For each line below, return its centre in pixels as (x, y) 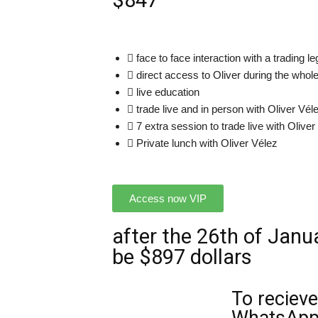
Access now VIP (168, 198)
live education (168, 92)
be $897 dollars (182, 257)
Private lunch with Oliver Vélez (207, 143)
